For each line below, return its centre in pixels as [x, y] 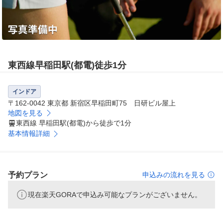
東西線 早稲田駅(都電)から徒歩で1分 [74, 123]
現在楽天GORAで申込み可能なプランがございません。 [115, 195]
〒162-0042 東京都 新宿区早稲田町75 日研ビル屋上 [92, 103]
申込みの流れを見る [174, 175]
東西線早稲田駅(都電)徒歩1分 [67, 65]
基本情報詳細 [29, 134]
